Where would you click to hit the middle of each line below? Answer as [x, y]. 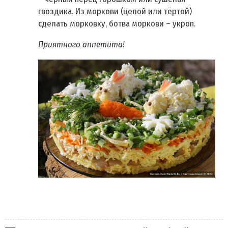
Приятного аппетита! [81, 45]
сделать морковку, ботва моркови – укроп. [117, 24]
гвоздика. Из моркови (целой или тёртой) [115, 12]
